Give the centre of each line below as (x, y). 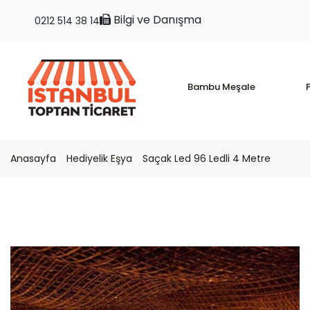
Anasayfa (33, 158)
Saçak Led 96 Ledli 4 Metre (207, 158)
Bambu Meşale (221, 87)
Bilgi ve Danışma (156, 20)
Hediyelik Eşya (99, 158)
